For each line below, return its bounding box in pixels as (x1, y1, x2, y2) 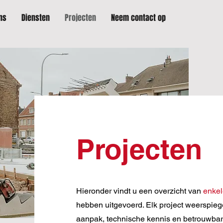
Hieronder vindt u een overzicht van (76, 186, 203, 196)
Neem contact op (111, 12, 166, 23)
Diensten (21, 12, 50, 23)
